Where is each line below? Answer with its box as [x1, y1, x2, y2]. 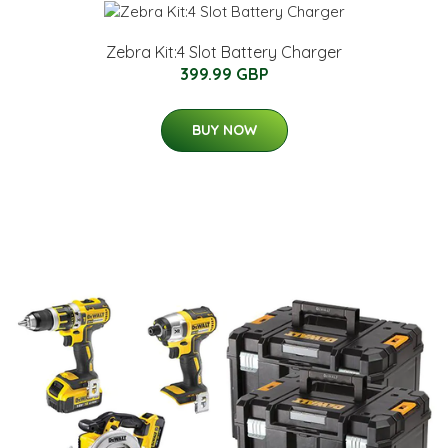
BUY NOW [191, 120, 257, 139]
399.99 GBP [179, 63, 269, 84]
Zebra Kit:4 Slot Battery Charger [106, 41, 342, 62]
